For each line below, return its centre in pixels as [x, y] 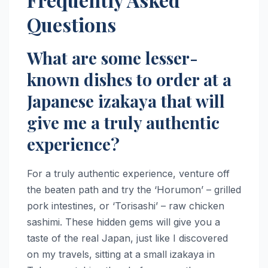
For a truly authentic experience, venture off [128, 173]
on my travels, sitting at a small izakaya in [121, 254]
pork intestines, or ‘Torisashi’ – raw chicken [126, 205]
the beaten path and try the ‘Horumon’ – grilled [134, 189]
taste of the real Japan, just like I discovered [127, 238]
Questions [71, 24]
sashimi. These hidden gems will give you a [124, 222]
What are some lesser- [112, 57]
